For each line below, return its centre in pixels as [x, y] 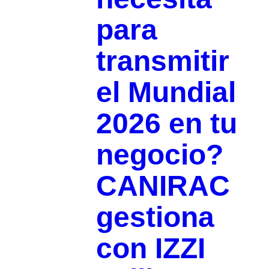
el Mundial [166, 92]
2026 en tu [166, 123]
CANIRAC [163, 186]
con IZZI [150, 248]
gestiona [155, 217]
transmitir [162, 61]
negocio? [159, 154]
